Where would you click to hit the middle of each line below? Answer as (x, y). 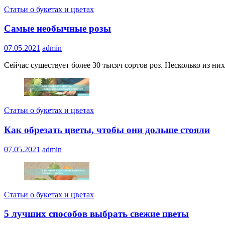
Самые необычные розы (58, 29)
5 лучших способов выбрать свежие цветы (96, 214)
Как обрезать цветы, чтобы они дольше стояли (107, 130)
